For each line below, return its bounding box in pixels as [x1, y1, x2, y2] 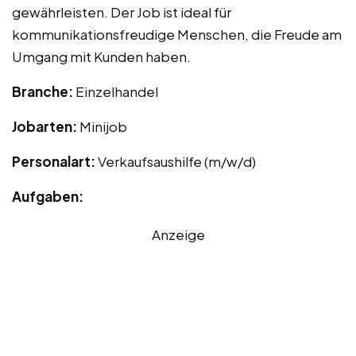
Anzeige [151, 225, 205, 243]
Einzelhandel [75, 82, 158, 100]
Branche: [12, 82, 75, 100]
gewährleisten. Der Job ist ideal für [12, 2, 231, 21]
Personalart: [12, 152, 98, 170]
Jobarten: [12, 117, 79, 135]
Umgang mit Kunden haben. [12, 47, 191, 65]
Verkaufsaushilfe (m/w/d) [98, 152, 256, 170]
